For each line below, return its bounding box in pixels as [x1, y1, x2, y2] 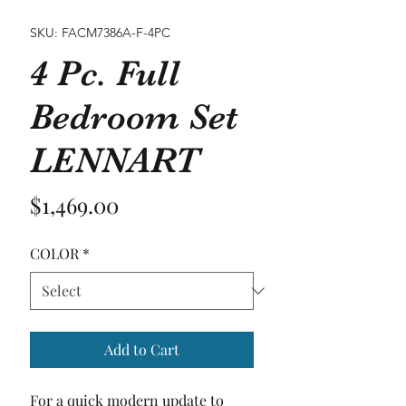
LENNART [30, 140, 198, 182]
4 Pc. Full [30, 53, 180, 95]
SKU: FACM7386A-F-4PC [30, 24, 170, 42]
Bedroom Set [30, 96, 237, 139]
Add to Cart [104, 340, 179, 360]
